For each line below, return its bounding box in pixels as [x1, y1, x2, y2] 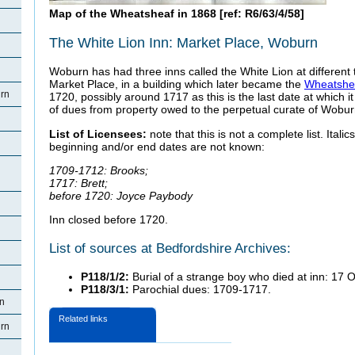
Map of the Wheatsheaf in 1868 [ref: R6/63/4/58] [49, 7, 304, 21]
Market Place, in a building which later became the [49, 78, 304, 91]
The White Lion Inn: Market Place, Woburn [49, 34, 318, 51]
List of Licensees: [49, 127, 147, 140]
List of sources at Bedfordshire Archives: [49, 239, 291, 256]
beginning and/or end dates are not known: [49, 139, 265, 153]
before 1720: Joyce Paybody [49, 189, 193, 202]
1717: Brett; [49, 176, 108, 189]
